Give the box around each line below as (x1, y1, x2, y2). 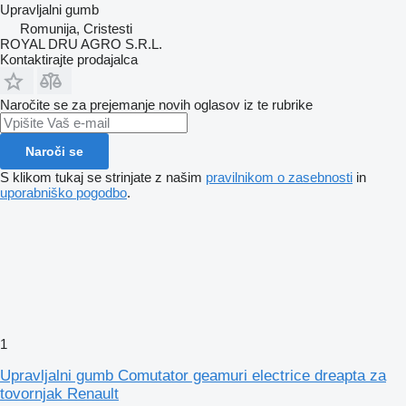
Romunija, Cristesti (20, 20, 132, 36)
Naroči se (25, 143, 83, 159)
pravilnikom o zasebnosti (206, 169, 353, 185)
